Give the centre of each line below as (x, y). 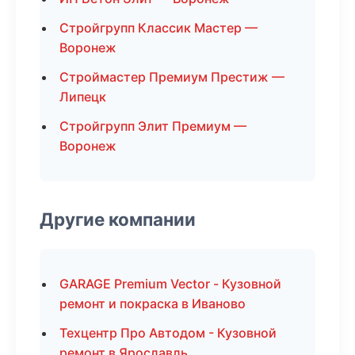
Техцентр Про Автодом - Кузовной (168, 333)
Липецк (83, 97)
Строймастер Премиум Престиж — (172, 77)
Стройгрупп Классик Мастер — (158, 28)
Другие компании (118, 219)
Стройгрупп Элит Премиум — (153, 126)
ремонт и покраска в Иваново (153, 303)
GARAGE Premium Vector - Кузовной (170, 284)
